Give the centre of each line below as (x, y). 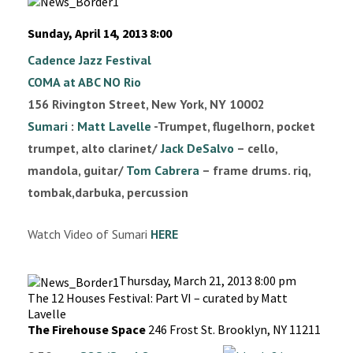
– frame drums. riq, (255, 171)
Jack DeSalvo (197, 149)
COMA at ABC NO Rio (84, 82)
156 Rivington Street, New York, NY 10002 (146, 104)
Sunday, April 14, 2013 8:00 (100, 33)
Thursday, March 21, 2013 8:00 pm (208, 281)
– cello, (256, 149)
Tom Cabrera (163, 171)
